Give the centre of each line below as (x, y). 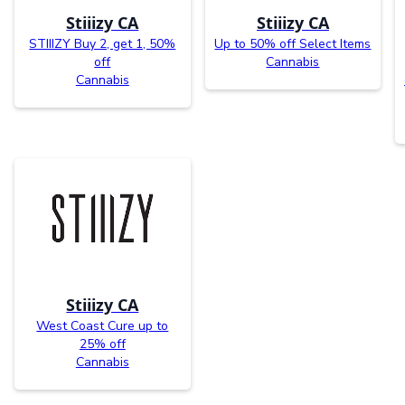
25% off (102, 344)
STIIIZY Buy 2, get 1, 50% (103, 43)
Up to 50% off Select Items (293, 43)
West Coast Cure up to (103, 326)
